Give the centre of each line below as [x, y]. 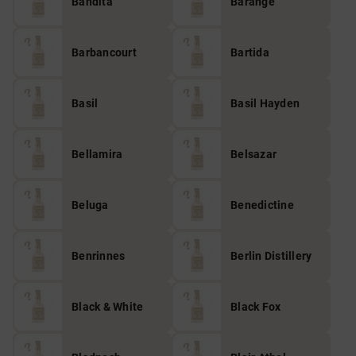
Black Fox [256, 307]
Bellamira [97, 154]
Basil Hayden [265, 103]
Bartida [250, 52]
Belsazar [253, 154]
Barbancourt [104, 52]
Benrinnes [99, 256]
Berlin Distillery [271, 256]
